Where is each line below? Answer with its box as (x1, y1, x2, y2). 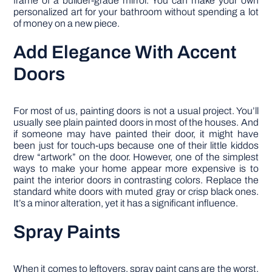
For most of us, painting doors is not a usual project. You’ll (13, 105, 259, 116)
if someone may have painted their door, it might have (13, 128, 259, 139)
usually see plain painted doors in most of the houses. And (13, 117, 259, 127)
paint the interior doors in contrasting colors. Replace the (13, 174, 259, 185)
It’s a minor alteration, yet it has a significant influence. (13, 197, 239, 208)
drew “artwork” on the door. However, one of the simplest (13, 151, 259, 162)
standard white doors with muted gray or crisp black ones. (13, 186, 259, 197)
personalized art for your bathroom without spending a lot (13, 6, 259, 17)
